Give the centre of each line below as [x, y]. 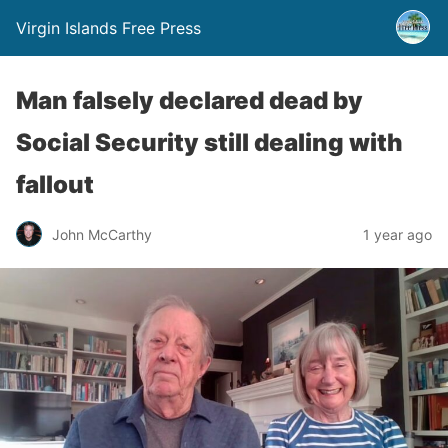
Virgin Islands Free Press [108, 28]
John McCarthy [102, 234]
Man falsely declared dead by [189, 100]
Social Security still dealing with [209, 142]
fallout [55, 184]
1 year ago [397, 234]
